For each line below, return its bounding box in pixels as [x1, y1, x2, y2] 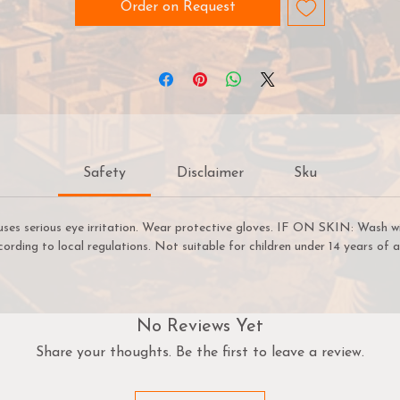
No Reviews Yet [137, 318, 263, 336]
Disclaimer [176, 166, 244, 180]
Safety [83, 166, 127, 180]
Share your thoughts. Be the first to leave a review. [36, 346, 364, 360]
